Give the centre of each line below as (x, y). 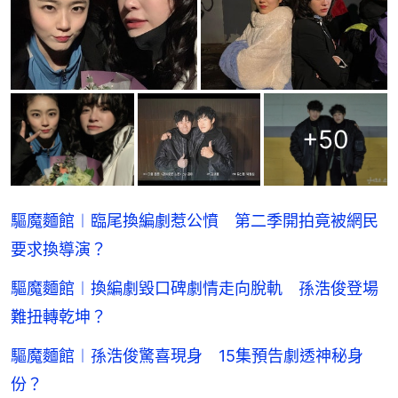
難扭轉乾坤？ (59, 317)
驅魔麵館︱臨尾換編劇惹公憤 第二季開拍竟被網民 (195, 221)
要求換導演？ (59, 250)
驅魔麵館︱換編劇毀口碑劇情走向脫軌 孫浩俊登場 (195, 289)
